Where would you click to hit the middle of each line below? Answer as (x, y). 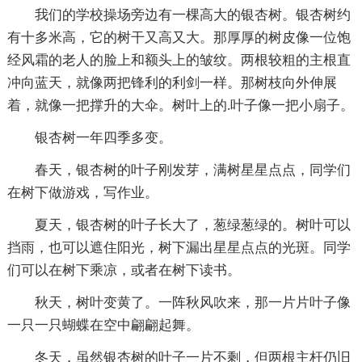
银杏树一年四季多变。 (103, 137)
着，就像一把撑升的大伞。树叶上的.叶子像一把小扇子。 (180, 105)
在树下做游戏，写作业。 (82, 192)
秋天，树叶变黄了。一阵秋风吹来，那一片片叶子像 (192, 302)
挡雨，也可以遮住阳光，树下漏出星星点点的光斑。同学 (179, 247)
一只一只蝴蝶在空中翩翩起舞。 (103, 325)
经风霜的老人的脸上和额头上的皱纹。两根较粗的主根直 (179, 60)
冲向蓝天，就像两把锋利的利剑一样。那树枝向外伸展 (172, 82)
